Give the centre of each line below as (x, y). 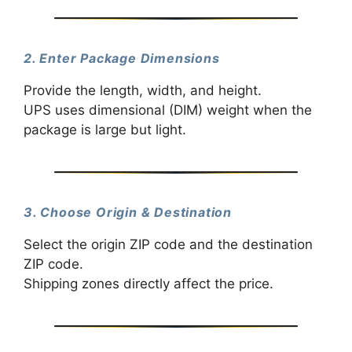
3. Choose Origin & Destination (128, 212)
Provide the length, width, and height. (143, 90)
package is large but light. (105, 129)
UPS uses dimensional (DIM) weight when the (168, 110)
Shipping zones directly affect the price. (148, 284)
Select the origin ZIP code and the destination (168, 245)
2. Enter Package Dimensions (122, 58)
